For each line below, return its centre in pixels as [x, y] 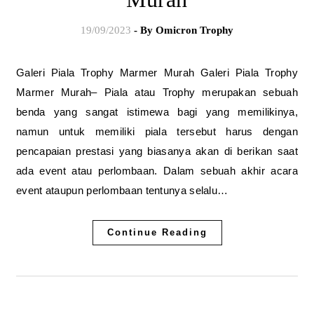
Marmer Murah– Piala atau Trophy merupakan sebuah [157, 92]
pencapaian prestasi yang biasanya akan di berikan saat [157, 151]
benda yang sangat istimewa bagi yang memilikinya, [157, 112]
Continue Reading [157, 232]
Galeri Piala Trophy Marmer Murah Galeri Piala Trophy [21, 73]
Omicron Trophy [194, 30]
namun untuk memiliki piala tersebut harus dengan [157, 131]
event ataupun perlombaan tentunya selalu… [122, 190]
